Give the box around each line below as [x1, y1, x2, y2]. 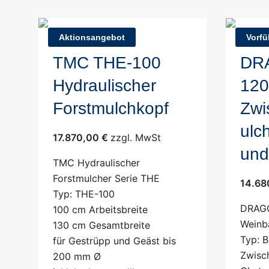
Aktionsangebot [59, 32, 125, 42]
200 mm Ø [53, 250, 101, 262]
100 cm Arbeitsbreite [53, 204, 148, 216]
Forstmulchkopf [53, 99, 169, 118]
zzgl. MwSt [110, 131, 161, 144]
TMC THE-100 [53, 53, 161, 72]
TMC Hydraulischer [53, 157, 140, 169]
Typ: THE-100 [53, 188, 115, 200]
